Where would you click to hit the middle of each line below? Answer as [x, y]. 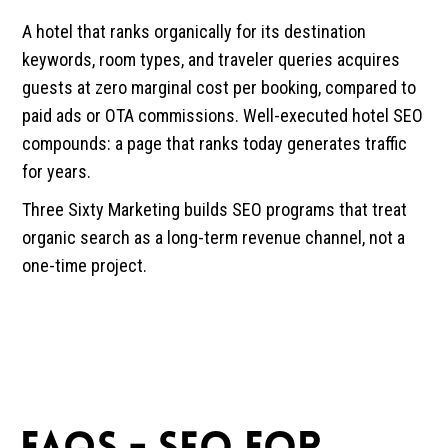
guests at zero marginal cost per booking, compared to [219, 87]
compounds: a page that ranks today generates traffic [215, 143]
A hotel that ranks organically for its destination [194, 31]
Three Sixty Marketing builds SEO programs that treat [215, 209]
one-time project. [85, 265]
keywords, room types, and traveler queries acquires [211, 59]
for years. [57, 171]
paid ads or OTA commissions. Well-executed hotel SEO [223, 115]
